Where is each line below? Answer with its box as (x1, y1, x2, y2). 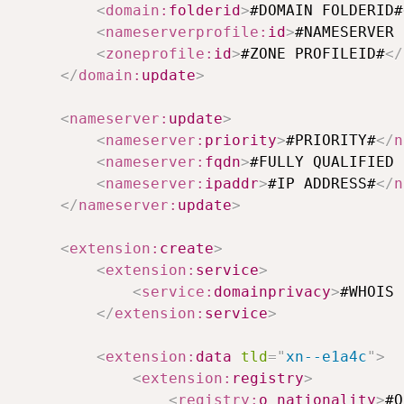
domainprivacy (214, 283, 331, 301)
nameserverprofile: (106, 23, 268, 41)
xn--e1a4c (286, 348, 367, 366)
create (160, 240, 214, 258)
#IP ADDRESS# (268, 175, 376, 193)
